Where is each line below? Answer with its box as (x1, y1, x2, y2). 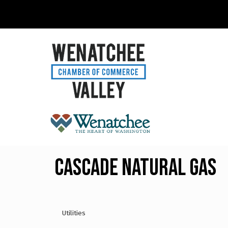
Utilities (62, 208, 85, 217)
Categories (62, 214, 101, 226)
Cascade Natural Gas (54, 154, 216, 182)
